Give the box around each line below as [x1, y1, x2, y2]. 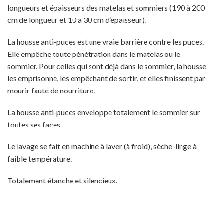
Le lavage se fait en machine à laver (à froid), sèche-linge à [7, 142, 197, 151]
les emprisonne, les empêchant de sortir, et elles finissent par [7, 73, 205, 83]
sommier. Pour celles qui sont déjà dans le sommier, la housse [7, 61, 206, 71]
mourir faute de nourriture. [7, 86, 95, 95]
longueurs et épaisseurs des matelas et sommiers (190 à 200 [7, 3, 205, 12]
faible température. [7, 154, 72, 163]
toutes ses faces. [7, 120, 62, 129]
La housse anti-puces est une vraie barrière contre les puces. [7, 37, 204, 46]
